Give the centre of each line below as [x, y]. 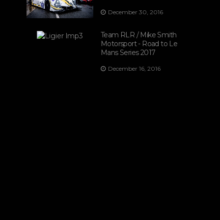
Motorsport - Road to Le [139, 44]
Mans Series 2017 [128, 53]
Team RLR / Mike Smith [139, 35]
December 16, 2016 [134, 69]
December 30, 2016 [136, 12]
